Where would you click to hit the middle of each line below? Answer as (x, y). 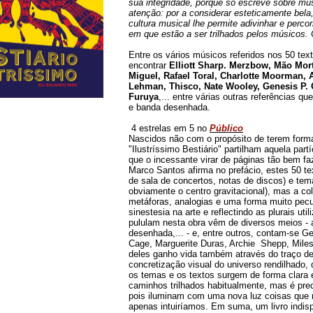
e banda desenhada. (169, 107)
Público (226, 128)
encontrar (149, 65)
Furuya (144, 96)
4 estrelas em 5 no (169, 128)
